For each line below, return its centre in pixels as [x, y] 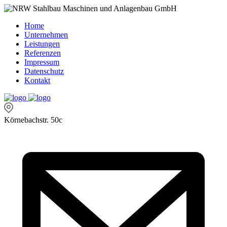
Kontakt [37, 80]
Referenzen [43, 53]
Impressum [42, 62]
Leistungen [42, 44]
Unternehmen [46, 35]
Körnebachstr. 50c [33, 120]
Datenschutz [44, 71]
